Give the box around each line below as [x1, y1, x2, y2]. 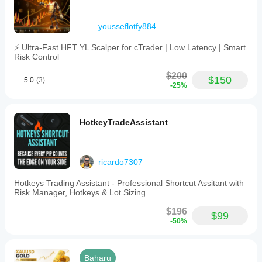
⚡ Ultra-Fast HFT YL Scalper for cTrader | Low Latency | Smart [14, 43, 246, 52]
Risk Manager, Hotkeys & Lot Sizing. [14, 188, 148, 197]
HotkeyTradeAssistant [80, 118, 168, 127]
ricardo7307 [98, 157, 143, 167]
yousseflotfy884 [98, 22, 156, 31]
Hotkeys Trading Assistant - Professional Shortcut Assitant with [14, 178, 244, 188]
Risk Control [14, 52, 59, 61]
